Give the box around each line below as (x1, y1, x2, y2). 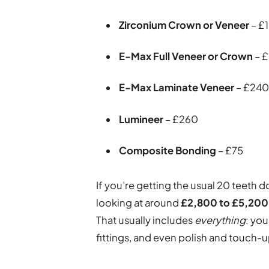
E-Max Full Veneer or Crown (119, 50, 253, 63)
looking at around (96, 196, 181, 209)
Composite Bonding (119, 144, 217, 157)
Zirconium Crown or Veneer (119, 18, 250, 31)
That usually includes (96, 214, 195, 226)
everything (195, 214, 246, 226)
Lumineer (119, 112, 164, 125)
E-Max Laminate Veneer (119, 81, 235, 94)
